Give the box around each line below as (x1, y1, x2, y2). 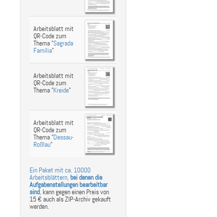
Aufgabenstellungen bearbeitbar (30, 181, 108, 189)
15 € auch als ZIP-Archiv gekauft (30, 195, 111, 203)
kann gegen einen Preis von (41, 188, 109, 196)
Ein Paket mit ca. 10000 (30, 166, 91, 174)
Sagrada (53, 39, 73, 47)
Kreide (53, 86, 69, 94)
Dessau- (53, 133, 74, 141)
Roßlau (33, 140, 50, 149)
